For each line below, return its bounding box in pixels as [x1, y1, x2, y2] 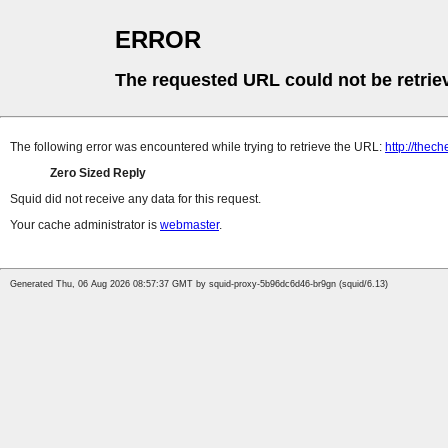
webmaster [160, 218, 219, 233]
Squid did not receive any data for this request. [10, 192, 261, 207]
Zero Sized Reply [50, 166, 146, 181]
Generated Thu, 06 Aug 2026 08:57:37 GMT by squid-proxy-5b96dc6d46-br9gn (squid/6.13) [10, 279, 388, 290]
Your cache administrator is [10, 218, 160, 233]
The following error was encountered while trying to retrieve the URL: [10, 140, 385, 155]
